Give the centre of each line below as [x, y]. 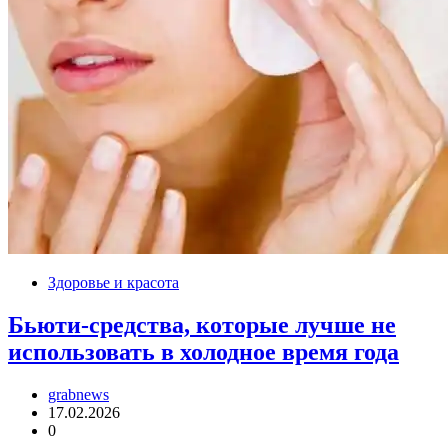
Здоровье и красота [113, 282]
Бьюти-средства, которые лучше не [202, 324]
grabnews [78, 394]
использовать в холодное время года [203, 351]
